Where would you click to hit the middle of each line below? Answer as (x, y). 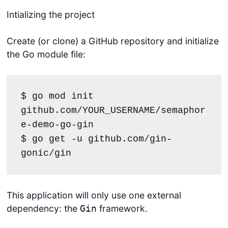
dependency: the (43, 209)
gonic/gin (46, 153)
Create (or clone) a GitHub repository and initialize (112, 41)
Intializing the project (50, 15)
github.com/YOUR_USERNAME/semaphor (113, 110)
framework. (122, 209)
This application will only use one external (94, 195)
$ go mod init (57, 96)
